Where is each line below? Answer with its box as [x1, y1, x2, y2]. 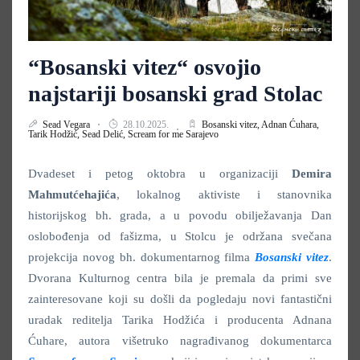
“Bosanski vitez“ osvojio [28, 55, 261, 80]
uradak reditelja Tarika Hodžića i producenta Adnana [28, 313, 332, 327]
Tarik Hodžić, [28, 129, 82, 141]
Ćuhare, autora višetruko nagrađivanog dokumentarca [28, 334, 332, 348]
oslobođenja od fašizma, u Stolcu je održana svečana [28, 230, 332, 243]
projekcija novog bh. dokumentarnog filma [28, 251, 256, 264]
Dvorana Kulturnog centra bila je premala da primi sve [28, 272, 332, 285]
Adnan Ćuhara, [261, 119, 319, 131]
